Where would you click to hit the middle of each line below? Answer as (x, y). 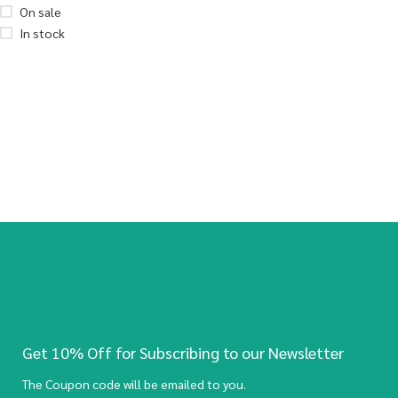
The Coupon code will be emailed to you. (134, 383)
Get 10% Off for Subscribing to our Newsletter (183, 352)
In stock (42, 33)
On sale (40, 12)
